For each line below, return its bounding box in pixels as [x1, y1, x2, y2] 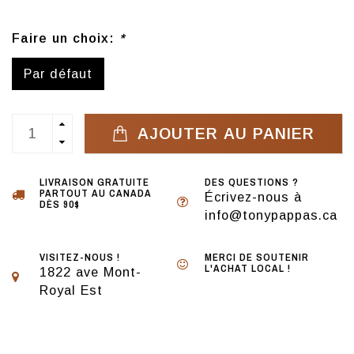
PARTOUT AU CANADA [40, 186, 152, 201]
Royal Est [40, 283, 103, 298]
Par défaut [24, 66, 92, 81]
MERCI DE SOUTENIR [205, 250, 309, 265]
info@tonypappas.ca [205, 208, 337, 223]
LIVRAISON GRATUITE [40, 175, 149, 190]
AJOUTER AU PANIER [132, 125, 314, 143]
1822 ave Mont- [40, 265, 141, 280]
